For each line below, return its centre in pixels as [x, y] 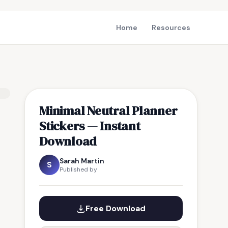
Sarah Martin [82, 161]
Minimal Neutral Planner [108, 110]
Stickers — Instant [90, 126]
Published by [78, 169]
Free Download [116, 208]
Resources [171, 27]
